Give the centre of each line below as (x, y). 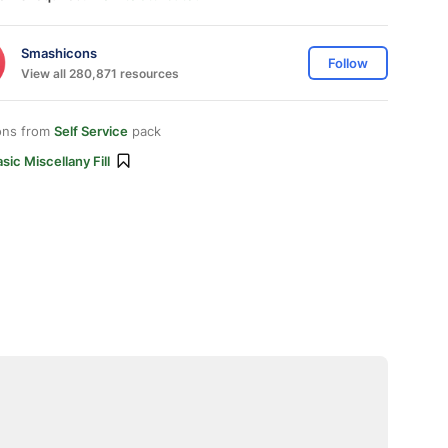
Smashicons (59, 52)
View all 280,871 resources (100, 73)
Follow (348, 63)
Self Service (91, 131)
